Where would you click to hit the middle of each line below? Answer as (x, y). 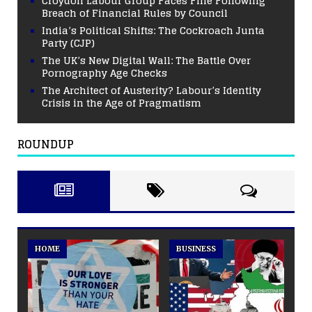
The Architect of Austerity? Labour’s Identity (151, 90)
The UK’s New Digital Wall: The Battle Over (146, 60)
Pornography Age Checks (104, 72)
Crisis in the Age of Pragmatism (122, 102)
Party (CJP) (68, 42)
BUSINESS (196, 248)
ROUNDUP (46, 144)
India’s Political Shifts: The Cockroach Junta (153, 30)
